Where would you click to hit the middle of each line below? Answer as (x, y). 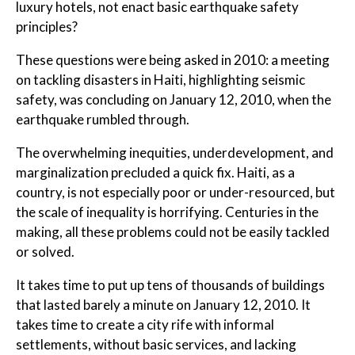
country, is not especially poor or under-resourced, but (176, 193)
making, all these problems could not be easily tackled (173, 232)
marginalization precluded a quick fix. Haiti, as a (155, 173)
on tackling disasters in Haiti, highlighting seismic (160, 80)
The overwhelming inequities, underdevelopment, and (175, 153)
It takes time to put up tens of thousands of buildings (170, 285)
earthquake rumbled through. (103, 120)
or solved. (45, 252)
